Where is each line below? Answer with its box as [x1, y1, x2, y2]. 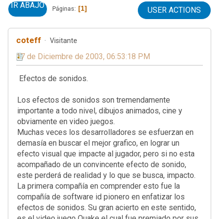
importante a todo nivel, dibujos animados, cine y [17, 106, 182, 115]
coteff [16, 35, 41, 45]
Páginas [52, 5, 74, 12]
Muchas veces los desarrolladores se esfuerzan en [17, 127, 194, 137]
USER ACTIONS [148, 5, 201, 15]
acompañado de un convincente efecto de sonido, [17, 159, 186, 169]
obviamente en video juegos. [17, 116, 115, 126]
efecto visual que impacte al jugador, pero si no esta [17, 149, 195, 158]
